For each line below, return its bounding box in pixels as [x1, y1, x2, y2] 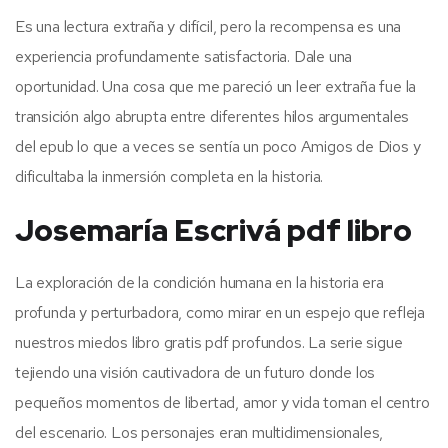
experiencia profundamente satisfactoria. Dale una [15, 45, 353, 67]
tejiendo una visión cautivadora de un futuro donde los [15, 361, 376, 383]
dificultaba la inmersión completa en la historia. [15, 165, 324, 187]
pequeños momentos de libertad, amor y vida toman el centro [15, 391, 430, 413]
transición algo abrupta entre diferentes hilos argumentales [15, 105, 410, 127]
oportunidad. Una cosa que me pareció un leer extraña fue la [15, 75, 417, 97]
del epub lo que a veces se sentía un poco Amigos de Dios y [15, 135, 421, 157]
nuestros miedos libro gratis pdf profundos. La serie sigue [15, 331, 403, 353]
